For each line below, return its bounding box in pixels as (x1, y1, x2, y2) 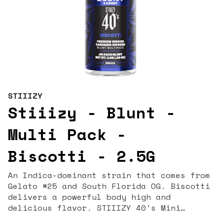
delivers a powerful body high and (8, 191, 171, 203)
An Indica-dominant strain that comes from (8, 169, 210, 181)
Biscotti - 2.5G (8, 144, 156, 168)
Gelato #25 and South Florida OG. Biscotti (8, 180, 210, 192)
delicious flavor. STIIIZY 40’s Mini (8, 202, 97, 214)
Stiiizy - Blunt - (8, 101, 176, 124)
